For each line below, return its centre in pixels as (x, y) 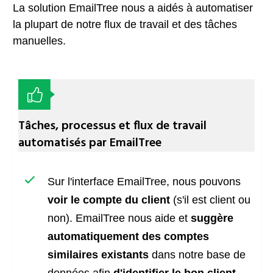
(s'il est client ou (210, 200)
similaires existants (98, 255)
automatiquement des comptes (128, 236)
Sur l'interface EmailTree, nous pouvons (144, 182)
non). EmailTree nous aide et (119, 218)
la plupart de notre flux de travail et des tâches (125, 24)
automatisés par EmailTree (90, 143)
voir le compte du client (109, 200)
